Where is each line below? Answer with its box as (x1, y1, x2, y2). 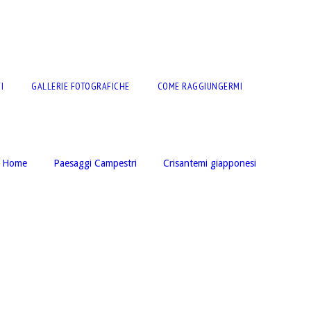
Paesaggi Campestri (53, 158, 137, 169)
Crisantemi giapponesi (163, 158, 256, 169)
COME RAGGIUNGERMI (157, 80, 242, 93)
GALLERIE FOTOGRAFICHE (31, 80, 130, 93)
